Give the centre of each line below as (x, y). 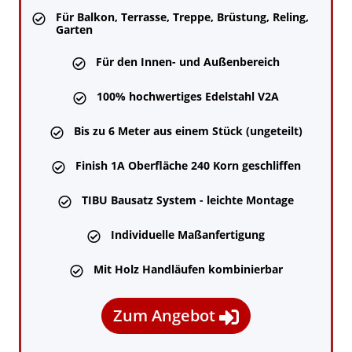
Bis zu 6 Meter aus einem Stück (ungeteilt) (188, 130)
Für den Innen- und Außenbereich (188, 61)
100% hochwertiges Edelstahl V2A (188, 96)
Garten (74, 29)
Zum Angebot (166, 315)
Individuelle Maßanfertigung (188, 234)
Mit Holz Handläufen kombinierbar (188, 269)
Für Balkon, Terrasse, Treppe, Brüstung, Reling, (182, 16)
